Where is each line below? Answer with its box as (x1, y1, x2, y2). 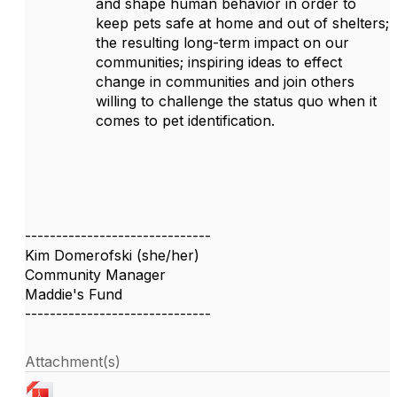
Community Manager (25, 266, 166, 284)
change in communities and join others (96, 73, 354, 90)
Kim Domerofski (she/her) (25, 246, 199, 264)
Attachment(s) (25, 353, 121, 370)
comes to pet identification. (96, 112, 275, 129)
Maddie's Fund (25, 285, 122, 303)
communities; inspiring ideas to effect (96, 53, 342, 71)
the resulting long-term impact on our (96, 34, 349, 51)
